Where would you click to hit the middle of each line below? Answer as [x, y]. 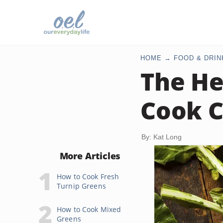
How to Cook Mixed [89, 209]
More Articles [90, 156]
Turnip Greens [81, 186]
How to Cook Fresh [88, 176]
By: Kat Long [162, 137]
